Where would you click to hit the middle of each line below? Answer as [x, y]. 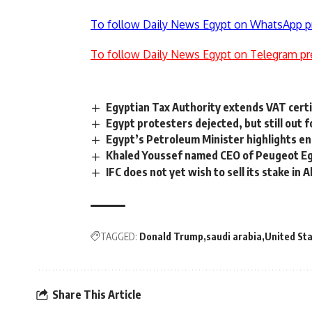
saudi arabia [234, 236]
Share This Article [97, 295]
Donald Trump [171, 236]
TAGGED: [119, 236]
